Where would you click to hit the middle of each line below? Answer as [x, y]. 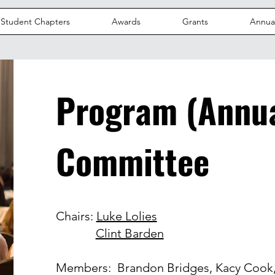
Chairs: [76, 216]
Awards [126, 21]
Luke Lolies [126, 216]
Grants [195, 21]
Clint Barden [130, 233]
